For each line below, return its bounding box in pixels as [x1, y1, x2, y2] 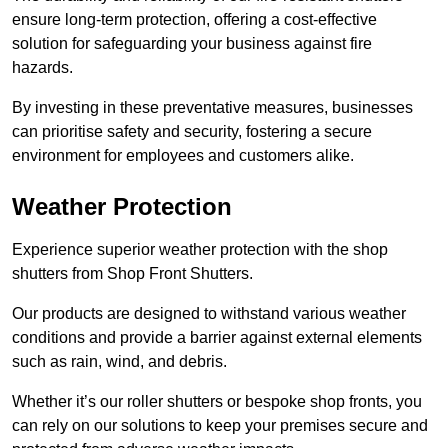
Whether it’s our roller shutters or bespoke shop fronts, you [12, 392, 422, 410]
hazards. [12, 58, 77, 76]
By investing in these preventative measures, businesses [12, 98, 413, 116]
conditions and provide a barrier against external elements [12, 328, 422, 346]
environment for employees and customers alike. [12, 146, 354, 164]
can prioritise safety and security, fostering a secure [12, 122, 372, 140]
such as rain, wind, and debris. [12, 352, 231, 370]
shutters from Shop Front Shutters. [12, 264, 257, 282]
